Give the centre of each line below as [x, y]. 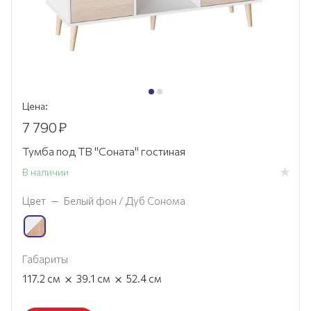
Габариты [45, 259]
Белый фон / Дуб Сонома [125, 201]
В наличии [45, 172]
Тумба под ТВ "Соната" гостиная [104, 151]
